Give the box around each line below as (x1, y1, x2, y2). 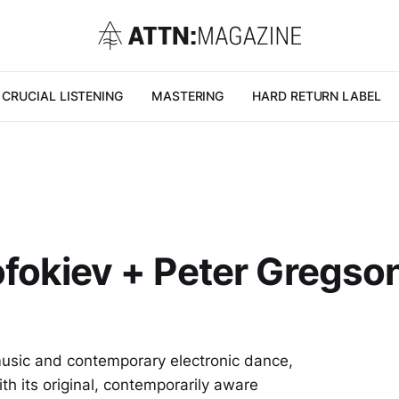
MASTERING (151, 88, 224, 103)
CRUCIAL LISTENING (2, 88, 123, 103)
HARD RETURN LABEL (252, 88, 381, 103)
